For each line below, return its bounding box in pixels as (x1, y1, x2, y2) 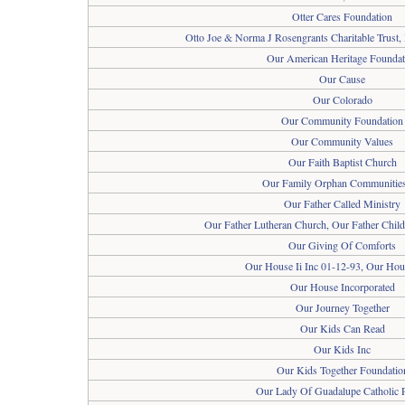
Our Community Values (291, 134, 393, 148)
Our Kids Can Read (299, 321, 385, 335)
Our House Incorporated (289, 279, 395, 294)
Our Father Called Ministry (284, 196, 400, 211)
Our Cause (319, 71, 365, 86)
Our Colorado (312, 92, 372, 107)
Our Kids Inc (314, 342, 371, 356)
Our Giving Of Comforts (288, 238, 396, 252)
